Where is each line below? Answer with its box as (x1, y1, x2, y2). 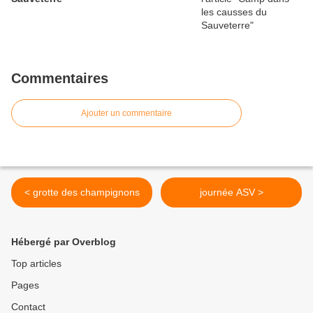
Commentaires (11, 71, 108, 87)
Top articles (11, 258, 61, 270)
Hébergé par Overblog (11, 236, 116, 248)
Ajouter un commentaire (81, 108, 172, 119)
